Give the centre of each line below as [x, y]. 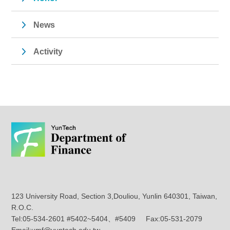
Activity [48, 52]
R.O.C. [23, 207]
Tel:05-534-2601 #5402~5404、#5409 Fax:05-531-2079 [111, 218]
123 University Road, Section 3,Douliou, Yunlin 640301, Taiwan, [114, 196]
